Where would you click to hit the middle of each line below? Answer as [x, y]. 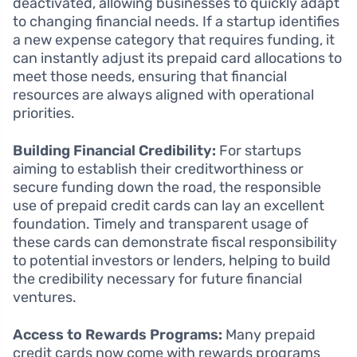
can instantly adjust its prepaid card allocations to [177, 59]
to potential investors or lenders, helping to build [172, 261]
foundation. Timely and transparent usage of [161, 224]
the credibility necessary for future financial [157, 279]
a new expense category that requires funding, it [174, 40]
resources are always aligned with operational [163, 95]
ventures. [45, 298]
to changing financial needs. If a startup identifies [176, 22]
